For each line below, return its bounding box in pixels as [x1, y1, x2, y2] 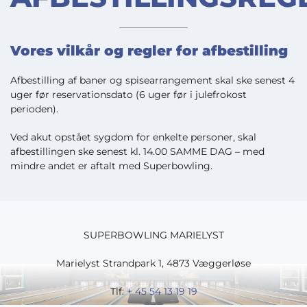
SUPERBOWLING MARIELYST [83, 229, 224, 241]
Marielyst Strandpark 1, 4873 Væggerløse [56, 257, 251, 269]
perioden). [10, 103, 58, 115]
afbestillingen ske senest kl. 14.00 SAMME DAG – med [10, 145, 265, 158]
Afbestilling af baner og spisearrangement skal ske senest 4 [10, 74, 295, 86]
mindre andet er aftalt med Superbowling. [10, 160, 212, 172]
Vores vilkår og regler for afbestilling [10, 42, 288, 59]
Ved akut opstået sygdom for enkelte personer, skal [10, 131, 256, 143]
